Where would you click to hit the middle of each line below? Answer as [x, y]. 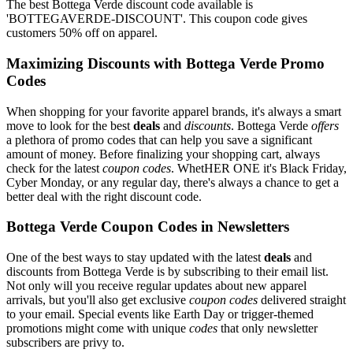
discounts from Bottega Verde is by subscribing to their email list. [167, 272]
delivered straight [302, 300]
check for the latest [54, 168]
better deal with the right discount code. [104, 196]
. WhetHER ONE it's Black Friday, [259, 168]
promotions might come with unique [98, 329]
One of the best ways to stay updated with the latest [135, 258]
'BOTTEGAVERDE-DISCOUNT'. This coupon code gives [157, 19]
